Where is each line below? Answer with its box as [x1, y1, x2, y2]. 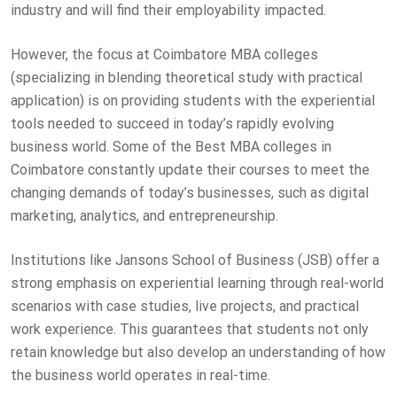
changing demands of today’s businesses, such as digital [11, 183, 369, 201]
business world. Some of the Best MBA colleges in [11, 137, 331, 155]
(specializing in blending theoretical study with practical [11, 68, 362, 86]
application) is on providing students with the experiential [11, 91, 375, 109]
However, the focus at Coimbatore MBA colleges [11, 45, 318, 63]
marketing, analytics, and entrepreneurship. [11, 206, 278, 224]
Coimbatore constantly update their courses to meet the [11, 160, 370, 178]
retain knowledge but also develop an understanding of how [11, 343, 385, 361]
